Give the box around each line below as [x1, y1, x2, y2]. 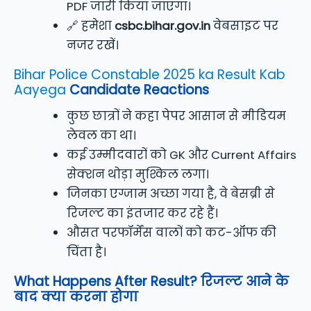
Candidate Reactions [66, 81, 209, 100]
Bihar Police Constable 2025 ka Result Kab [14, 65, 285, 85]
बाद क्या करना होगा [14, 287, 138, 307]
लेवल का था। [67, 127, 137, 144]
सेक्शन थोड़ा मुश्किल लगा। [67, 166, 210, 183]
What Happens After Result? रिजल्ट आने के [14, 272, 289, 292]
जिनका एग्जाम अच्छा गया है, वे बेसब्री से [67, 185, 276, 203]
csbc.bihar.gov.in [115, 17, 211, 35]
